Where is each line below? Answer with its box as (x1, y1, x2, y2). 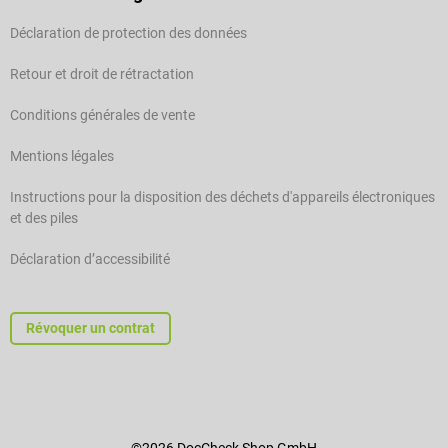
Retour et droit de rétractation (10, 66, 194, 83)
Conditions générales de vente (10, 107, 195, 124)
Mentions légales (10, 148, 114, 165)
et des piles (10, 210, 78, 227)
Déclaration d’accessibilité (10, 251, 170, 268)
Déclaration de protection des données (10, 25, 247, 42)
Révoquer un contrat (26, 320, 156, 337)
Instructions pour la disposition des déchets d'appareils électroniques (10, 189, 435, 206)
